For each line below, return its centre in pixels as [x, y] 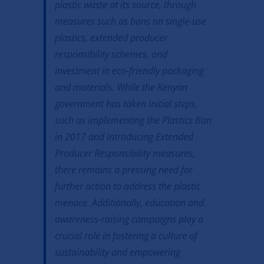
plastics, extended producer [111, 38]
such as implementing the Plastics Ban [133, 121]
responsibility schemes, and [111, 55]
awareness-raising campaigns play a [129, 220]
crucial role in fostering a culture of [126, 236]
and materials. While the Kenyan [121, 88]
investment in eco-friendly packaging [129, 71]
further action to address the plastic [127, 187]
